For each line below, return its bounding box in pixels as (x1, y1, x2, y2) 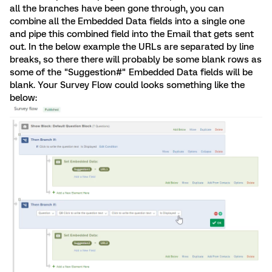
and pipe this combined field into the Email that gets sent (10, 29, 254, 39)
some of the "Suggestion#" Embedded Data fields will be (10, 67, 253, 78)
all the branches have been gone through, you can (10, 3, 224, 14)
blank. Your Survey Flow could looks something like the (10, 80, 245, 90)
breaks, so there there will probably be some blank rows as (10, 54, 262, 65)
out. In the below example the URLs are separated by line (10, 41, 254, 52)
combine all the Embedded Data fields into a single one (10, 16, 245, 27)
